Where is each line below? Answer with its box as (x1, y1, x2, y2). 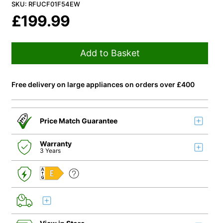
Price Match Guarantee (40, 116, 118, 125)
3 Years (40, 147, 61, 154)
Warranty (40, 139, 72, 148)
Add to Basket (80, 48, 140, 58)
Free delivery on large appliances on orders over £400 (11, 80, 195, 89)
